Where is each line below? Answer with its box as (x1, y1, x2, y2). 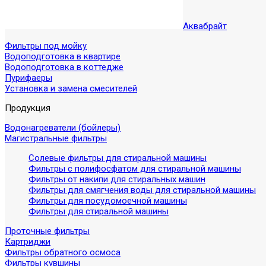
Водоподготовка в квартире (5, 51, 121, 62)
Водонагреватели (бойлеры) (5, 122, 121, 133)
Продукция (5, 103, 50, 113)
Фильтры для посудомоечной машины (28, 195, 187, 206)
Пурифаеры (5, 72, 52, 83)
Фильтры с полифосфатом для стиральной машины (28, 163, 241, 174)
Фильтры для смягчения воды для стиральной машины (28, 185, 256, 195)
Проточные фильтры (5, 226, 90, 236)
